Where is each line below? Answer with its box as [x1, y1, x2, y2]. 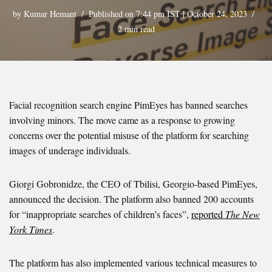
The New [225, 208, 260, 221]
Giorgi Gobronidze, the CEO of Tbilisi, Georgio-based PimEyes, [9, 177, 257, 191]
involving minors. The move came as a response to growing [9, 114, 235, 127]
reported [191, 208, 225, 221]
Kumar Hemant [24, 8, 76, 20]
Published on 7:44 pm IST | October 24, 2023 [89, 8, 247, 20]
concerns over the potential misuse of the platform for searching [9, 129, 249, 142]
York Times [9, 223, 52, 236]
